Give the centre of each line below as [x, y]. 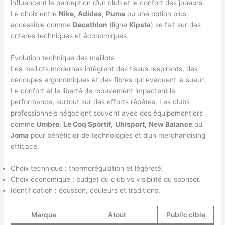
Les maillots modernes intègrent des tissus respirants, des [104, 69]
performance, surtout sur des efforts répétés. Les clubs [100, 102]
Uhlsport [130, 124]
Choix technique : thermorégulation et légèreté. [87, 168]
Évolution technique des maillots [63, 58]
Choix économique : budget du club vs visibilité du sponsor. [106, 179]
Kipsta [140, 24]
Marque [43, 215]
